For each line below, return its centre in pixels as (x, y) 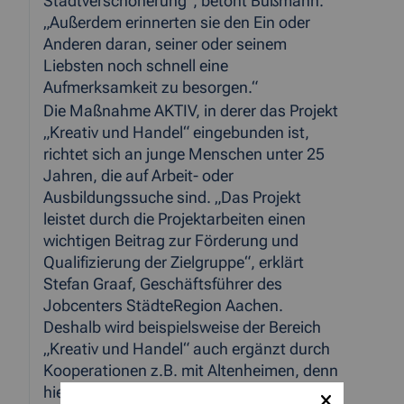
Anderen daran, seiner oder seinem (165, 45)
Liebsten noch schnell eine (136, 66)
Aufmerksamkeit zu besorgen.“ (151, 88)
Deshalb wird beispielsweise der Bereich (182, 328)
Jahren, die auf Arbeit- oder (138, 176)
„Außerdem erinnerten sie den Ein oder (177, 23)
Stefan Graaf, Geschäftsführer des (163, 285)
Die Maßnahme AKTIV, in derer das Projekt (191, 111)
